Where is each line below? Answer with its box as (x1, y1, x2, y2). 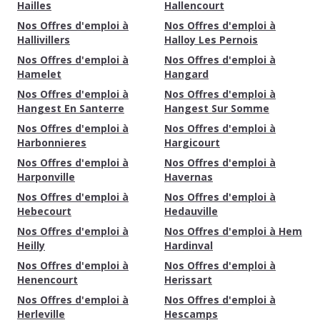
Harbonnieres (17, 136, 86, 149)
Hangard (164, 67, 209, 81)
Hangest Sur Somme (164, 101, 269, 115)
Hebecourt (17, 204, 71, 218)
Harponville (17, 170, 75, 184)
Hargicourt (164, 136, 220, 149)
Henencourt (17, 273, 78, 286)
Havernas (164, 170, 213, 184)
